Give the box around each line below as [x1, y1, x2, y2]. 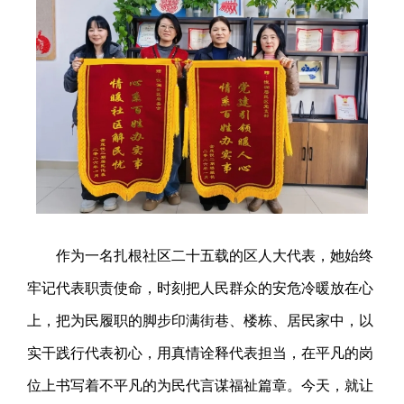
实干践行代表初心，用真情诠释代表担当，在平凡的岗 [27, 345, 374, 362]
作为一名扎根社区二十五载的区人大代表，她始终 [56, 248, 374, 264]
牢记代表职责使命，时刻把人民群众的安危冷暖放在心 [27, 280, 374, 297]
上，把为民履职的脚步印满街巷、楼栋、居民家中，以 [27, 313, 374, 329]
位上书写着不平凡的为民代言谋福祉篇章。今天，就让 [27, 378, 374, 394]
